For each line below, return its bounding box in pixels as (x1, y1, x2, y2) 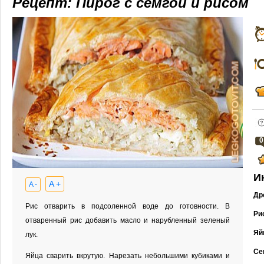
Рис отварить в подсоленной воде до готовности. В (25, 202, 230, 210)
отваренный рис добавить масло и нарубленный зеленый (25, 216, 230, 225)
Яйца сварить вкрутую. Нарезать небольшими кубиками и (25, 252, 230, 260)
